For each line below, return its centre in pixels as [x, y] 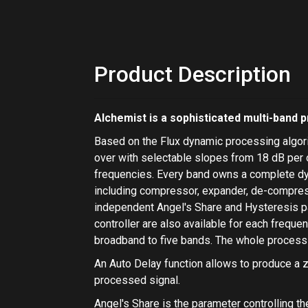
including [117, 191]
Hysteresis [272, 207]
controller [117, 224]
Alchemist [120, 118]
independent [125, 207]
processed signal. [137, 280]
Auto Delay [135, 264]
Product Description [192, 74]
